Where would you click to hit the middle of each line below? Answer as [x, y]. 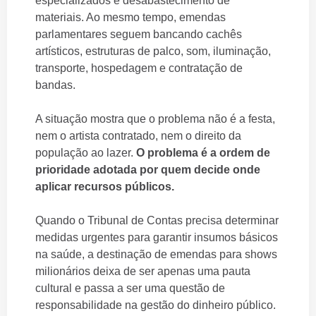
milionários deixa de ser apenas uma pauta [143, 271]
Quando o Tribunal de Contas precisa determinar [157, 220]
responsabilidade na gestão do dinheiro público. [156, 305]
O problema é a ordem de [203, 152]
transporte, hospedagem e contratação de [139, 68]
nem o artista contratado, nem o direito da [138, 135]
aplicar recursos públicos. [105, 186]
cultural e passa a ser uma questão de [130, 288]
